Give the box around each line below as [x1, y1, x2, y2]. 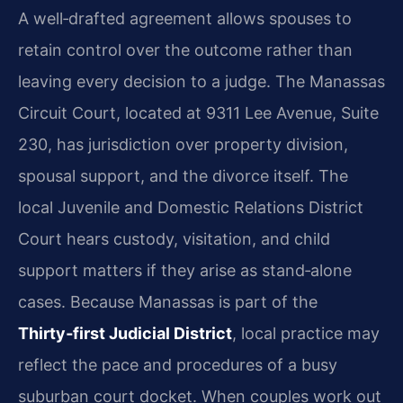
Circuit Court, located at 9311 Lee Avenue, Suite [18, 103, 379, 123]
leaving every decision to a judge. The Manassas [18, 72, 385, 92]
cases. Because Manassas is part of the [18, 292, 318, 312]
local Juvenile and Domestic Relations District [18, 198, 363, 218]
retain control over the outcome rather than [18, 40, 353, 60]
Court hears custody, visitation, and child [18, 229, 330, 249]
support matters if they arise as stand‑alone [18, 261, 352, 281]
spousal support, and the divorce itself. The [18, 166, 348, 186]
